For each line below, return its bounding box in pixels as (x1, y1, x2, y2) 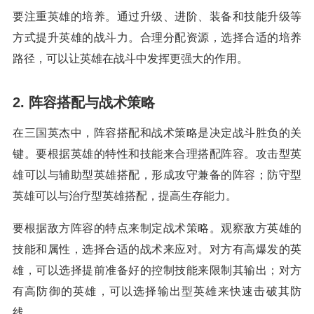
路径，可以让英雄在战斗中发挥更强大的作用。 (13, 53, 248, 65)
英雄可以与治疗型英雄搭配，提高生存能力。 (13, 190, 237, 203)
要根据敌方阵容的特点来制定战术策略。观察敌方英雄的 (13, 222, 301, 235)
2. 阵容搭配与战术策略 (13, 95, 155, 111)
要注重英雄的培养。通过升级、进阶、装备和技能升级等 (13, 11, 301, 23)
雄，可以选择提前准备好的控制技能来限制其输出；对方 (13, 264, 301, 277)
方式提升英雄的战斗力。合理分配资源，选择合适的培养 (13, 32, 301, 44)
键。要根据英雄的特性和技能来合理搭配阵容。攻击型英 (13, 148, 301, 161)
